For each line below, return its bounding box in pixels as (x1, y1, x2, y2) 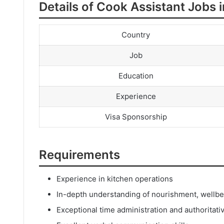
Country (121, 30, 150, 40)
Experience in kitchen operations (56, 173, 173, 183)
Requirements (39, 147, 120, 162)
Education (118, 71, 153, 81)
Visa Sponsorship (104, 112, 167, 122)
